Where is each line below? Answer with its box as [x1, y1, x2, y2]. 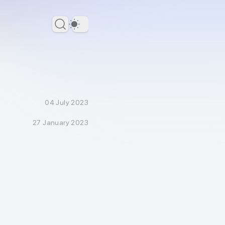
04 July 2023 [45, 98, 88, 106]
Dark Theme [79, 24, 124, 34]
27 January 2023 [33, 119, 88, 127]
